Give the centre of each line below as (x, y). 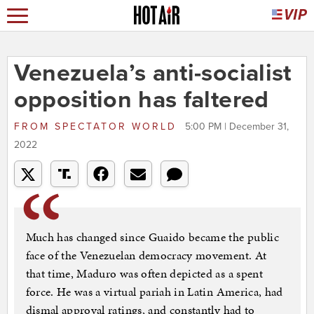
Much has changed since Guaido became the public (152, 237)
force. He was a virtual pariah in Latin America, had (154, 292)
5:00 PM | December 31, (237, 127)
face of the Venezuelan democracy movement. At (146, 255)
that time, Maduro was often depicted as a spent (144, 274)
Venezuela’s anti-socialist (152, 74)
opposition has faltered (141, 100)
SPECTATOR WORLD (115, 127)
